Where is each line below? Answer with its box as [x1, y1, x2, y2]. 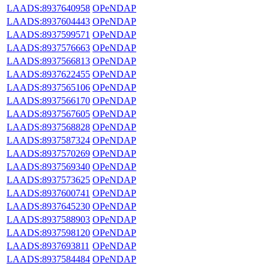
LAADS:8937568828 [7, 121, 90, 132]
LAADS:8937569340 [7, 161, 90, 172]
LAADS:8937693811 [7, 240, 89, 251]
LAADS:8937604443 [7, 16, 90, 26]
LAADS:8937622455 [7, 68, 90, 79]
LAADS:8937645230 [7, 201, 90, 211]
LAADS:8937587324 [7, 134, 90, 145]
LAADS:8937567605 [7, 108, 90, 119]
